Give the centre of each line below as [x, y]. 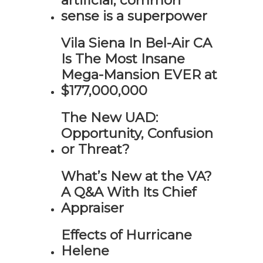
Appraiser [92, 208]
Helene [85, 251]
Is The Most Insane [123, 59]
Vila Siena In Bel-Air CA [136, 43]
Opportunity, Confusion [137, 133]
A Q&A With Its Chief [129, 192]
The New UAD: [109, 117]
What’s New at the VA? [136, 176]
